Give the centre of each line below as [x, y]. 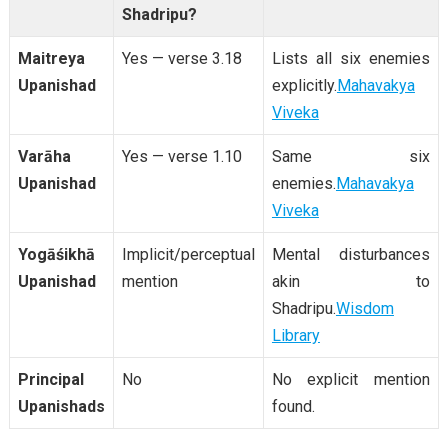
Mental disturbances [350, 254]
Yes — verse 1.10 [181, 156]
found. [293, 406]
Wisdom [364, 308]
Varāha [44, 156]
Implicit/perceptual [188, 254]
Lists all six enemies [350, 58]
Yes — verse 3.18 [181, 58]
